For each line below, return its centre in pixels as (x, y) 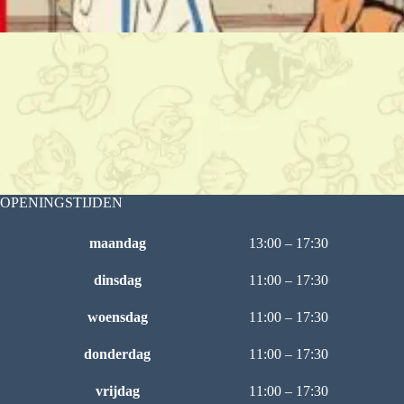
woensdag (117, 317)
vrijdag (117, 391)
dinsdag (117, 280)
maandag (117, 243)
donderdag (117, 354)
